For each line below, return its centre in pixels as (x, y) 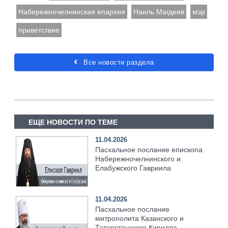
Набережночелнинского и (138, 159)
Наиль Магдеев (159, 12)
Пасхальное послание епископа (149, 150)
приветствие (39, 30)
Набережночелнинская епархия (72, 12)
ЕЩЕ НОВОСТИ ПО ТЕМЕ (73, 122)
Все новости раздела (118, 63)
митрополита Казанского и (140, 219)
